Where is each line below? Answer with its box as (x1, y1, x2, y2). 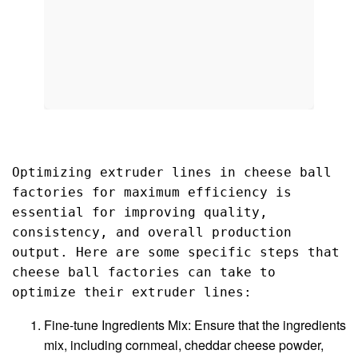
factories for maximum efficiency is (12, 185, 292, 201)
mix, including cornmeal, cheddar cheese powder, (44, 336, 324, 355)
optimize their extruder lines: (12, 284, 252, 300)
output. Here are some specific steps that (12, 245, 340, 261)
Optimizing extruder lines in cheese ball (12, 165, 332, 181)
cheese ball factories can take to (12, 265, 276, 280)
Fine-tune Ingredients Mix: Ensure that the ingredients (44, 316, 346, 335)
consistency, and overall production (12, 225, 292, 241)
